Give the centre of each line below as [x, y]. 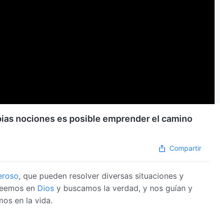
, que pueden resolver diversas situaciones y [101, 176]
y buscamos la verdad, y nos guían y [123, 188]
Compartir [186, 148]
